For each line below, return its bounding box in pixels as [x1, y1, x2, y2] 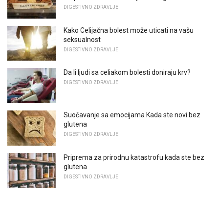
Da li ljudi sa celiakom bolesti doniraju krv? [64, 68, 191, 77]
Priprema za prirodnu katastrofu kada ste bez [64, 153, 204, 161]
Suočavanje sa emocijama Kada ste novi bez [64, 110, 200, 119]
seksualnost [64, 35, 101, 44]
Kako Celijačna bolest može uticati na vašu [64, 26, 194, 34]
